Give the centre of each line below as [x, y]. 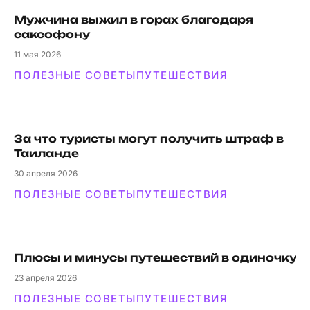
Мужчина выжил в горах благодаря [134, 20]
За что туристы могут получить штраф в [149, 139]
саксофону [52, 34]
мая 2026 [41, 54]
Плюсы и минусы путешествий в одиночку [155, 258]
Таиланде [46, 153]
